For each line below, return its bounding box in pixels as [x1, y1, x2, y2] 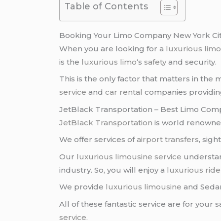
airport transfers [137, 135, 199, 145]
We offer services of [59, 135, 137, 145]
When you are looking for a [59, 43, 166, 53]
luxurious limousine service [76, 151, 182, 161]
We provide [59, 182, 106, 192]
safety [144, 57, 167, 67]
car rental [105, 87, 143, 97]
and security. [166, 57, 217, 67]
